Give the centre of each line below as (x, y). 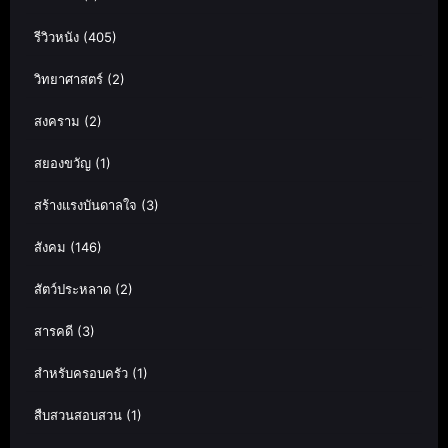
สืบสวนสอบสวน (78, 414)
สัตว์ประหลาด (72, 288)
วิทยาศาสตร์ (68, 78)
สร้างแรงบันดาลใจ (85, 204)
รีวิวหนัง (56, 36)
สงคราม (57, 120)
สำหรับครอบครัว (81, 372)
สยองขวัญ (62, 162)
